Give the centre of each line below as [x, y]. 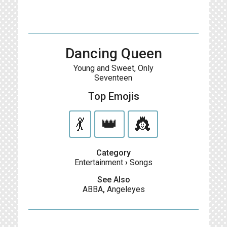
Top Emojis [113, 96]
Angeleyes [126, 189]
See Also [113, 180]
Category [113, 153]
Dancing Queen [113, 53]
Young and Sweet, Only [113, 68]
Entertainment [99, 162]
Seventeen [113, 78]
